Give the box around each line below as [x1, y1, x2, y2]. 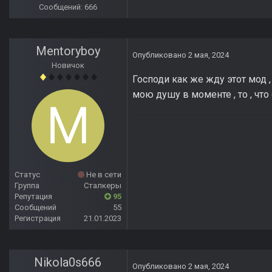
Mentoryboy [36, 44, 100, 59]
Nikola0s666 [34, 255, 102, 270]
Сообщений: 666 [39, 2, 97, 12]
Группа [15, 181, 39, 191]
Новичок [52, 61, 84, 70]
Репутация [15, 192, 52, 202]
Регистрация [15, 214, 61, 223]
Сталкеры [84, 181, 121, 191]
